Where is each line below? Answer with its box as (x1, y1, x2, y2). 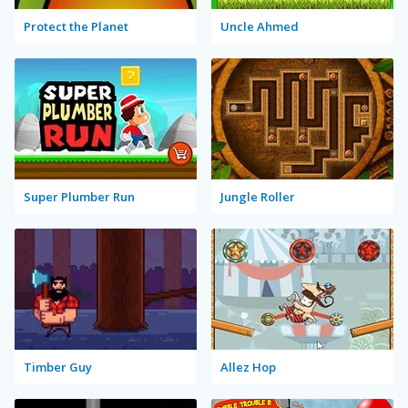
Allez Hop (220, 358, 276, 375)
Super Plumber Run (24, 188, 135, 205)
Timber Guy (24, 358, 92, 375)
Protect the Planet (24, 17, 128, 35)
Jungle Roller (220, 188, 295, 205)
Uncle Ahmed (220, 17, 299, 35)
